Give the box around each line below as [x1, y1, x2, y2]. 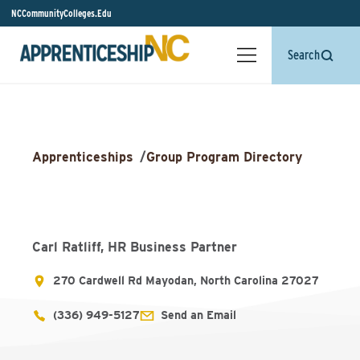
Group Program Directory [146, 149, 302, 165]
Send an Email [161, 309, 236, 321]
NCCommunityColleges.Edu [11, 7, 112, 19]
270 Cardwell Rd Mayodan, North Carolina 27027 [53, 274, 319, 287]
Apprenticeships [32, 149, 133, 165]
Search [288, 47, 320, 63]
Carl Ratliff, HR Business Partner [32, 239, 237, 255]
